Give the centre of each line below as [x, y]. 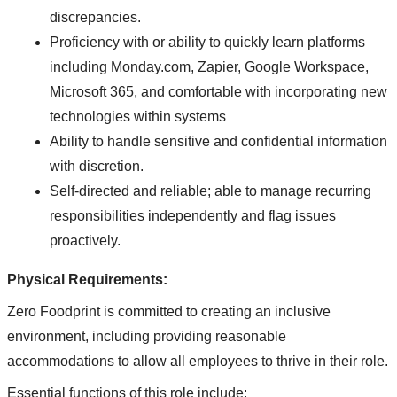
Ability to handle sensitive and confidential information [218, 142]
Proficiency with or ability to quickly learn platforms [207, 43]
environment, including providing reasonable [147, 337]
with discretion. [97, 167]
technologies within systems [138, 117]
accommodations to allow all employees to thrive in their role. [198, 362]
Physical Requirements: [87, 280]
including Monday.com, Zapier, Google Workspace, [209, 67]
